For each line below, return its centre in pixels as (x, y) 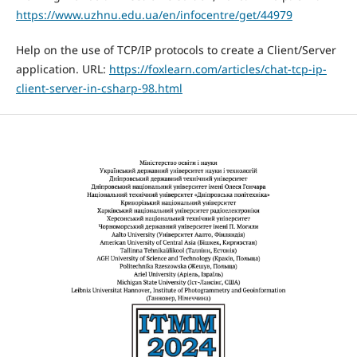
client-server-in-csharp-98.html (99, 88)
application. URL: (62, 69)
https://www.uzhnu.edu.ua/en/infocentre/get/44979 (154, 15)
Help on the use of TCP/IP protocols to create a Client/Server (176, 50)
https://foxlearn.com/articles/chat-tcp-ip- (218, 69)
